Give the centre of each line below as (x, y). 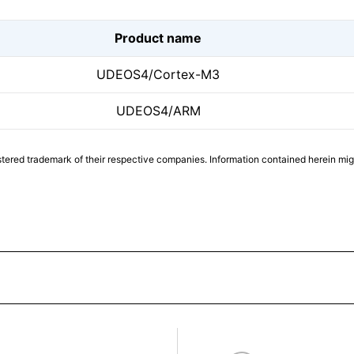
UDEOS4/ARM (158, 111)
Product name (158, 38)
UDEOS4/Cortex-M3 (158, 74)
